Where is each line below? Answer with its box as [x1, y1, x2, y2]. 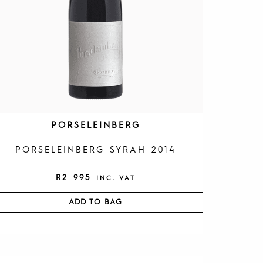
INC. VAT [96, 175, 136, 182]
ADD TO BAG [69, 198, 123, 206]
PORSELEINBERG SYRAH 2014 [15, 146, 176, 155]
